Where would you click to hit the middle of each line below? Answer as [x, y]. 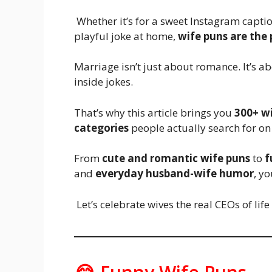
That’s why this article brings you [154, 112]
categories [101, 127]
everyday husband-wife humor [175, 173]
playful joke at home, [126, 36]
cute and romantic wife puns [176, 158]
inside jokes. [105, 82]
